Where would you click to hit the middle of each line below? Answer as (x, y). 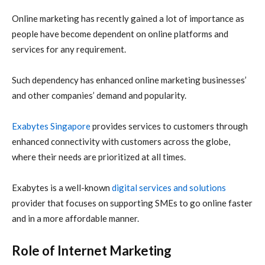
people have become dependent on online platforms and (120, 34)
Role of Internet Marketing (92, 251)
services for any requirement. (69, 49)
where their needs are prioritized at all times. (99, 157)
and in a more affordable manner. (75, 219)
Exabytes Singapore (51, 126)
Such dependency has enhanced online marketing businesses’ (129, 80)
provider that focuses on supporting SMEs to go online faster (132, 203)
